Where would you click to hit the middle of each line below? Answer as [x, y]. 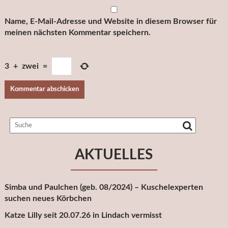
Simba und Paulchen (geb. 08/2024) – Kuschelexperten [104, 188]
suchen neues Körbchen [48, 199]
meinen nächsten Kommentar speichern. [77, 33]
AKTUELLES [114, 155]
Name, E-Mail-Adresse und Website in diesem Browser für [110, 22]
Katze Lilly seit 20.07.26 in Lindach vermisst [83, 216]
